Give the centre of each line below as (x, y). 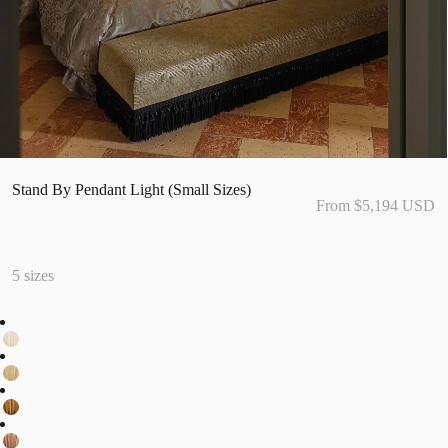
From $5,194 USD (375, 206)
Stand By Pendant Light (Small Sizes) (131, 190)
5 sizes (33, 276)
